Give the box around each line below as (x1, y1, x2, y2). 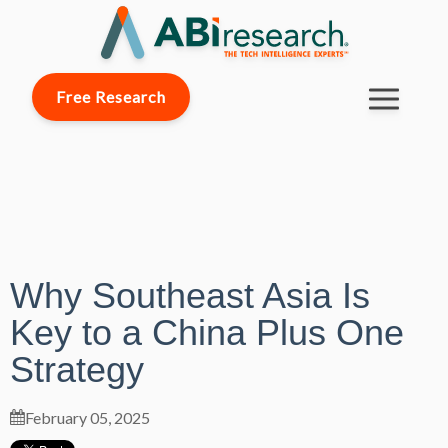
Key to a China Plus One (10, 312, 404, 354)
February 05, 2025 (25, 408, 150, 428)
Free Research (56, 87, 166, 107)
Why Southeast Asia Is (10, 275, 370, 317)
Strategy (10, 349, 144, 391)
